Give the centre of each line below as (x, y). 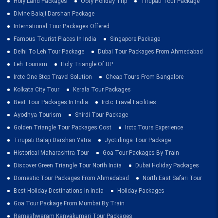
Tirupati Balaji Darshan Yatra (52, 140)
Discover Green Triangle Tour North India (68, 165)
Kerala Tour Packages (102, 90)
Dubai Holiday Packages (167, 165)
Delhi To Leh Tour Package (49, 52)
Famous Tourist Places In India (55, 39)
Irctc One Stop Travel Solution (53, 77)
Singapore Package (135, 39)
